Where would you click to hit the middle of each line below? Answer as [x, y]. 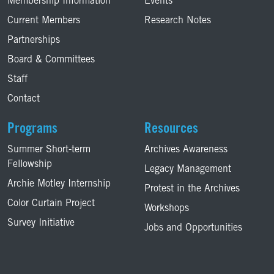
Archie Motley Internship [59, 184]
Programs [32, 129]
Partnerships [34, 40]
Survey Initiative [41, 223]
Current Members [44, 21]
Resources [171, 129]
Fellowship [30, 165]
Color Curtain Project [51, 204]
